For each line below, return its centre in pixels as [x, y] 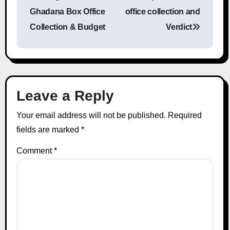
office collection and [162, 12]
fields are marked [49, 130]
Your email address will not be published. [91, 116]
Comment [35, 151]
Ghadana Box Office [68, 12]
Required [185, 116]
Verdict [179, 27]
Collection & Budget [68, 27]
